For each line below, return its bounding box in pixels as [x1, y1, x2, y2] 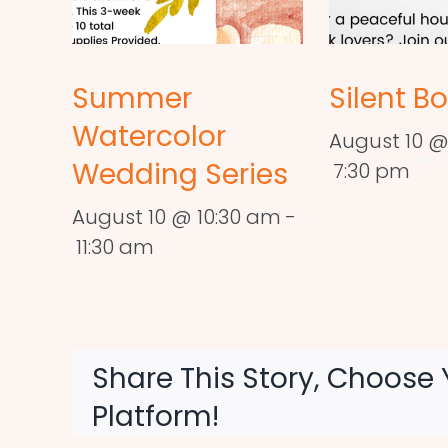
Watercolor [72, 117, 226, 157]
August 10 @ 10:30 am [72, 203, 281, 232]
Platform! [92, 397, 219, 437]
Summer [72, 79, 192, 119]
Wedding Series [72, 155, 288, 195]
